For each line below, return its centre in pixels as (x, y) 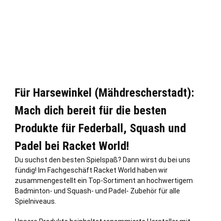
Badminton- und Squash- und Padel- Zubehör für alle (97, 191)
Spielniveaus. (36, 201)
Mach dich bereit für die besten (91, 110)
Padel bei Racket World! (72, 146)
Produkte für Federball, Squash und (100, 128)
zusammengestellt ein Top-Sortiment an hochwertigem (104, 180)
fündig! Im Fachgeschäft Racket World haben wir (91, 170)
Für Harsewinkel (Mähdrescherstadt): (105, 92)
